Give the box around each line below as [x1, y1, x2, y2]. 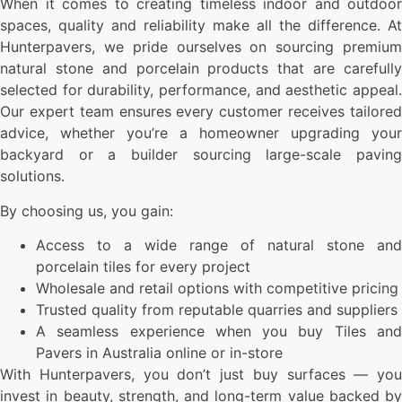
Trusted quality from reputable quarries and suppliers [36, 301, 398, 319]
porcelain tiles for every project [36, 258, 250, 276]
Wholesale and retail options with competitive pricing [36, 279, 398, 298]
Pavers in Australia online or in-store [36, 344, 283, 363]
